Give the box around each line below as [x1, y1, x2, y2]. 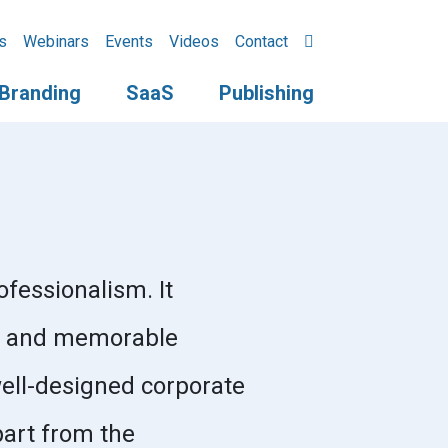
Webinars [23, 32, 89, 51]
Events [105, 32, 153, 51]
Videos [169, 32, 219, 51]
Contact [235, 32, 288, 51]
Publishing [219, 81, 314, 105]
